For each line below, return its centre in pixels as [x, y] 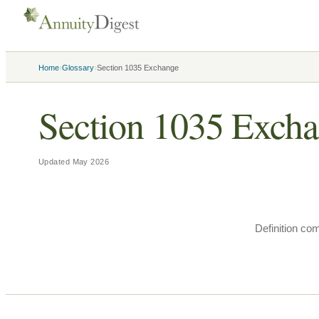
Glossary [78, 68]
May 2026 [91, 162]
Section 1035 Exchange [138, 68]
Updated [56, 162]
